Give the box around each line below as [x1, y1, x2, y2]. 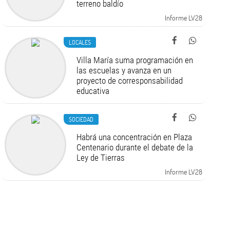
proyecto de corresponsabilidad [76, 75, 183, 86]
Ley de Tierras [76, 152, 125, 163]
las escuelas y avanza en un [76, 65, 172, 75]
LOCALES [69, 38, 91, 46]
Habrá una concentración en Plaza [76, 132, 193, 142]
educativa [76, 86, 110, 96]
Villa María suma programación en [76, 55, 194, 65]
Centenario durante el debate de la [76, 142, 194, 152]
